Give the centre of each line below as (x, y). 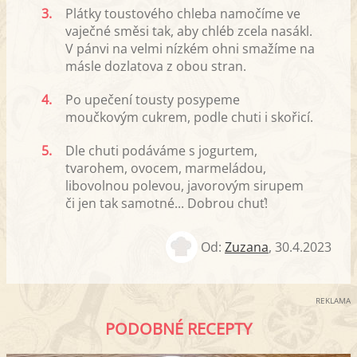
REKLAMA (333, 301)
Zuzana (247, 247)
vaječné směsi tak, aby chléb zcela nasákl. (189, 31)
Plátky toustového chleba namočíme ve (183, 14)
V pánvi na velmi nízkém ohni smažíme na (190, 49)
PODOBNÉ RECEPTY (178, 329)
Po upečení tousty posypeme (153, 100)
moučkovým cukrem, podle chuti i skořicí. (189, 118)
